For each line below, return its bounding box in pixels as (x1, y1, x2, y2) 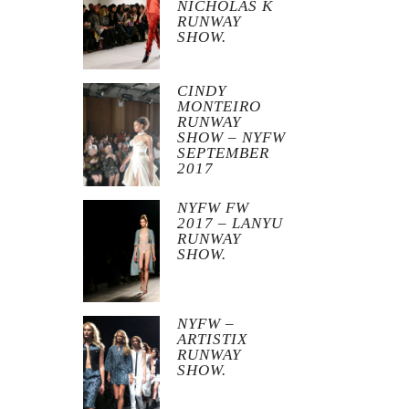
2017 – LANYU (177, 214, 284, 232)
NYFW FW (177, 198, 250, 216)
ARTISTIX (177, 330, 248, 349)
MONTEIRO (177, 98, 262, 116)
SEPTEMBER (177, 144, 270, 163)
